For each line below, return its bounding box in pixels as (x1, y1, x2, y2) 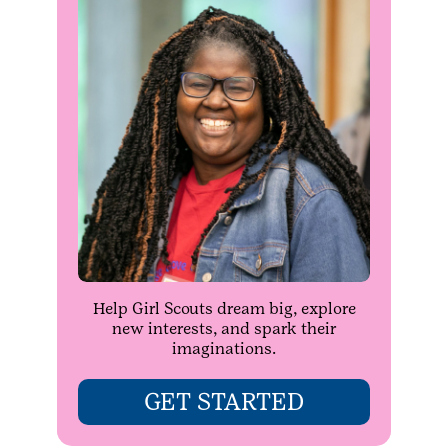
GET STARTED (144, 387, 304, 416)
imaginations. (172, 339, 276, 358)
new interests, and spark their (111, 319, 337, 338)
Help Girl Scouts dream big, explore (92, 299, 356, 318)
